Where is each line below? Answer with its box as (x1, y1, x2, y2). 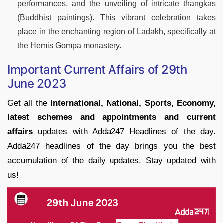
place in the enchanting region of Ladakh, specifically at (17, 27, 216, 36)
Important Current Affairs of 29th (7, 62, 187, 77)
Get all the (7, 98, 47, 108)
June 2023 (7, 76, 66, 91)
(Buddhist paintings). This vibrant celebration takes (17, 13, 216, 22)
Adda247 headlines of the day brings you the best (7, 141, 216, 151)
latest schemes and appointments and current (7, 112, 216, 122)
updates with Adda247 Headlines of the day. (33, 126, 216, 136)
